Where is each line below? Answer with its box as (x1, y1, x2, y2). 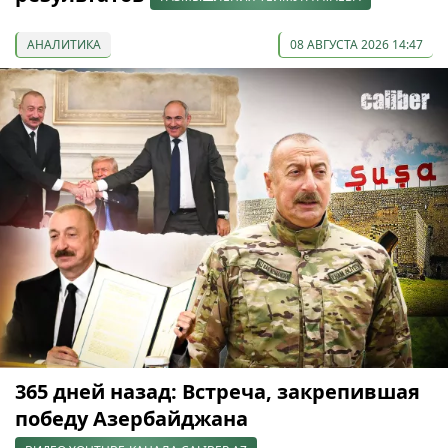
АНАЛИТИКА (27, 35, 101, 53)
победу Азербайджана (15, 404, 248, 432)
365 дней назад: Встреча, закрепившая (15, 377, 420, 405)
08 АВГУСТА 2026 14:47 (290, 35, 423, 53)
